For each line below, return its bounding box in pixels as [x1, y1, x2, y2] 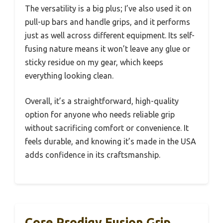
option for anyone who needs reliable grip [25, 110, 175, 119]
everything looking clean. [25, 71, 113, 80]
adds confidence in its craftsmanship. [25, 150, 160, 159]
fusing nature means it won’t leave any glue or [25, 44, 190, 53]
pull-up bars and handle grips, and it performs [25, 17, 190, 26]
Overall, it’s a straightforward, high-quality [25, 96, 179, 106]
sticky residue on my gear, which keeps [25, 57, 163, 67]
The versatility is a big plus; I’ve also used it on [25, 3, 192, 13]
